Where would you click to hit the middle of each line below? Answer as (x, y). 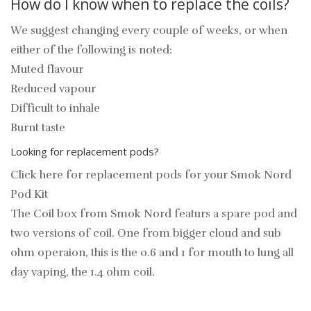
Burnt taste (38, 128)
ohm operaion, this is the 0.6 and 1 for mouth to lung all (152, 253)
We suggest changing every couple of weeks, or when (149, 31)
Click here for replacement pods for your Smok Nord (151, 175)
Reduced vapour (53, 89)
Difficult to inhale (55, 109)
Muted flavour (47, 70)
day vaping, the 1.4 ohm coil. (83, 272)
